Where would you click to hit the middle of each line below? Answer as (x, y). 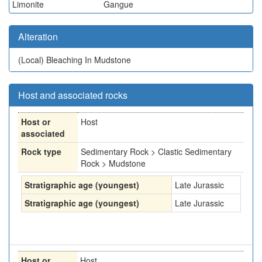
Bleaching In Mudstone (89, 60)
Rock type (41, 151)
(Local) (32, 60)
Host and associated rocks (73, 95)
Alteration (38, 37)
